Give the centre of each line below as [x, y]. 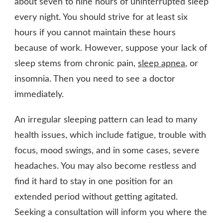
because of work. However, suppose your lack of [111, 48]
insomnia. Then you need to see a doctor [95, 79]
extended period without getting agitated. [96, 197]
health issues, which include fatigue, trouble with [110, 135]
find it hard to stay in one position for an [94, 181]
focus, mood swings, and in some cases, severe [107, 151]
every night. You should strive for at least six [101, 17]
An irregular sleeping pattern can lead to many [106, 120]
